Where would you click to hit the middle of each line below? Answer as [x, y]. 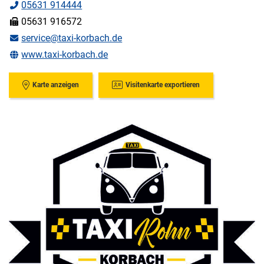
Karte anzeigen [55, 85]
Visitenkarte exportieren [162, 85]
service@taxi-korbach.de [72, 38]
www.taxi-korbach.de [65, 55]
